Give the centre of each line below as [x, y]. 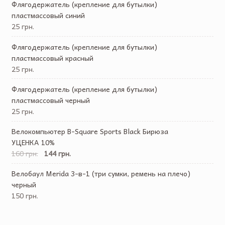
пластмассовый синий [48, 15]
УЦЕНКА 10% [33, 142]
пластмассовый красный [52, 58]
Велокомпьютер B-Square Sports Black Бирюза [90, 131]
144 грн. [58, 153]
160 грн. [25, 153]
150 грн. [25, 196]
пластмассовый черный [50, 100]
